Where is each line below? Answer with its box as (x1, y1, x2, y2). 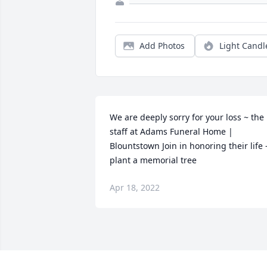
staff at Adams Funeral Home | (110, 126, 233, 138)
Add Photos (139, 40, 185, 52)
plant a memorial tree (110, 154, 197, 166)
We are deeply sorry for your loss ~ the (110, 111, 264, 123)
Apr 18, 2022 (110, 182, 160, 194)
